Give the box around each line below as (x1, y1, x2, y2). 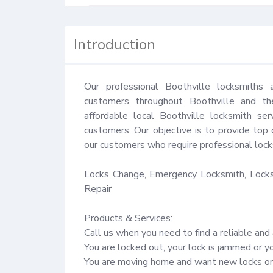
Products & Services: (84, 211, 172, 225)
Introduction (74, 34, 156, 54)
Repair (84, 182, 112, 196)
